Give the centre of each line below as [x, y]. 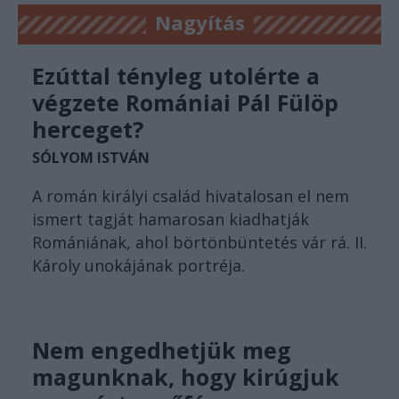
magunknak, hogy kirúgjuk [186, 376]
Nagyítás [199, 22]
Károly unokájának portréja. [138, 265]
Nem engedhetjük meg [162, 350]
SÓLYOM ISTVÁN [91, 157]
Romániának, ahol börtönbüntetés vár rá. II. [199, 242]
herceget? [88, 129]
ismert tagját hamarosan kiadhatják [171, 219]
